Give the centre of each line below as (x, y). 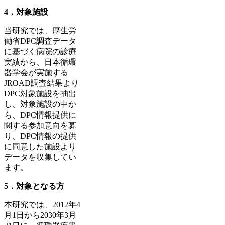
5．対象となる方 (34, 186)
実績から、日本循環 (40, 62)
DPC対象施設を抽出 (40, 93)
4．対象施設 (26, 12)
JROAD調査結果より (41, 83)
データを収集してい (40, 157)
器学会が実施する (36, 72)
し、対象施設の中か (40, 104)
